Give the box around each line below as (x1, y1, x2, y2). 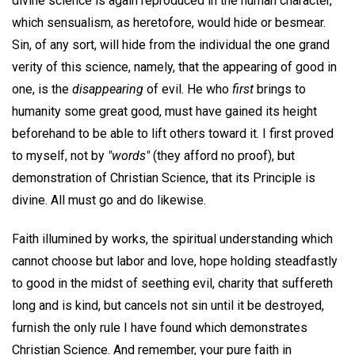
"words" (108, 148, 150, 164)
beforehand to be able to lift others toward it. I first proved (12, 126, 334, 142)
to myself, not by (12, 148, 108, 164)
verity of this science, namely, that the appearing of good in (12, 59, 337, 75)
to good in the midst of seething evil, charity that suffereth (12, 276, 333, 292)
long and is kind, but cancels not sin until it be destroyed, (12, 298, 324, 314)
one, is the (12, 82, 72, 97)
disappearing (72, 82, 143, 97)
